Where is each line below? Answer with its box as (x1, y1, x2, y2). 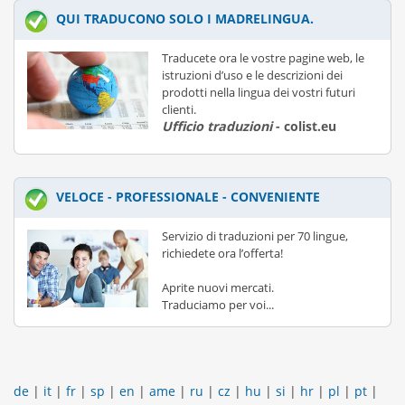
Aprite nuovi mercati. (162, 279, 274, 297)
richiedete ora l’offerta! (162, 245, 283, 262)
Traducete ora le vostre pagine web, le (162, 50, 364, 67)
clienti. (162, 101, 196, 118)
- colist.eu (272, 118, 336, 136)
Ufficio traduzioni (162, 118, 272, 136)
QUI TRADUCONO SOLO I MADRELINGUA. (56, 10, 314, 28)
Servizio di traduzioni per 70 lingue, (162, 228, 348, 245)
